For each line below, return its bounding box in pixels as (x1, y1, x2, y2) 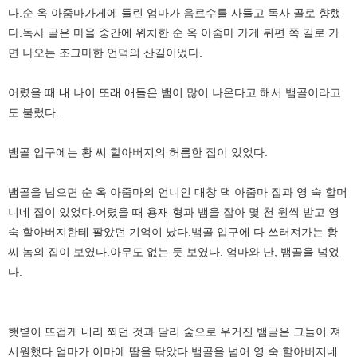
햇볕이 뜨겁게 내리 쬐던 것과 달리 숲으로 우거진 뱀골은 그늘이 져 (8, 324, 341, 338)
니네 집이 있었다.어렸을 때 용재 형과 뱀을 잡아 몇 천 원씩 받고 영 (8, 205, 339, 218)
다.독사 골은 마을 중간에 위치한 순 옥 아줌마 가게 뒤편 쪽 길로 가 (8, 25, 339, 39)
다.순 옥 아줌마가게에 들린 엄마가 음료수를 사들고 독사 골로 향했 (8, 6, 341, 19)
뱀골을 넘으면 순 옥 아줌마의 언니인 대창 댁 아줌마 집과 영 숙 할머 (8, 185, 347, 198)
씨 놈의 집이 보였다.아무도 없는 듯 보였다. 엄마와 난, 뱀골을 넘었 (8, 245, 339, 258)
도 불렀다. (8, 105, 59, 119)
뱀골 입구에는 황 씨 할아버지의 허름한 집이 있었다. (8, 145, 268, 159)
